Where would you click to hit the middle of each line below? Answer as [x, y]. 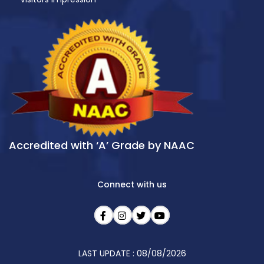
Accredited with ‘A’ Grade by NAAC [102, 146]
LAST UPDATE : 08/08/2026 [132, 254]
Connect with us [132, 185]
